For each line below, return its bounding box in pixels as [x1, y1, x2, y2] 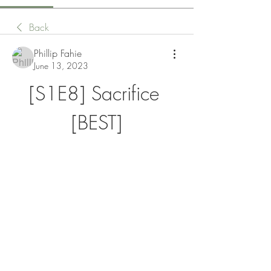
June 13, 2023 [34, 60, 88, 71]
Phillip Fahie [34, 47, 82, 60]
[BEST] [71, 109, 122, 135]
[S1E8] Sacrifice [28, 80, 159, 106]
